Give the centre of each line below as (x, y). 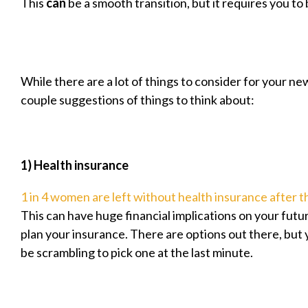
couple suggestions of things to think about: (137, 100)
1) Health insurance (75, 165)
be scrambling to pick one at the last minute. (137, 252)
